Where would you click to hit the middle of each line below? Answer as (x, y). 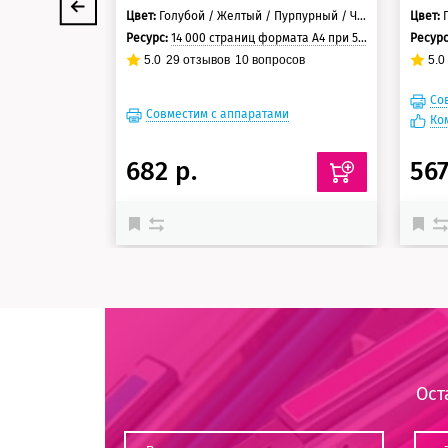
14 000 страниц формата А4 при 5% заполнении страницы (265, 38)
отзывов (205, 60)
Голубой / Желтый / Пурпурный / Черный (258, 16)
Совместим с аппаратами (218, 114)
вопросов (277, 60)
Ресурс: (149, 38)
